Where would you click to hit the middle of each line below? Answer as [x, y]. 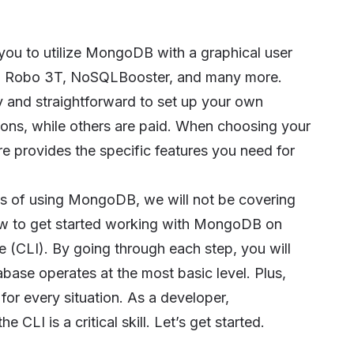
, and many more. [225, 77]
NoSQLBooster [119, 77]
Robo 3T [33, 77]
